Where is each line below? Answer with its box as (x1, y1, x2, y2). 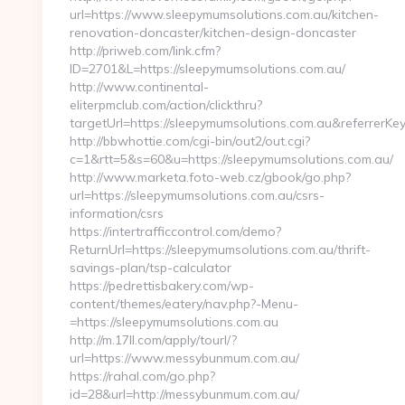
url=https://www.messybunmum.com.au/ (70, 350, 299, 366)
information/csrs (70, 205, 164, 221)
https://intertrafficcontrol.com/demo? (70, 223, 281, 240)
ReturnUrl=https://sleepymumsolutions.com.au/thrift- (70, 241, 371, 258)
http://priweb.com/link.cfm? (70, 42, 221, 59)
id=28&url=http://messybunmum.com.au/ (70, 386, 299, 402)
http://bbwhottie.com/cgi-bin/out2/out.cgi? (70, 133, 310, 149)
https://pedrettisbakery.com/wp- (70, 278, 254, 294)
